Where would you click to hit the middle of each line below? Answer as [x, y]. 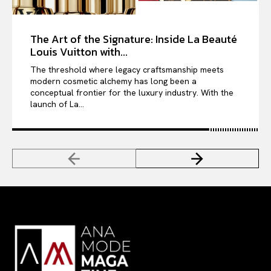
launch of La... [57, 104]
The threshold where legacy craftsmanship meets [127, 69]
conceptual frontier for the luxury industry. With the [132, 92]
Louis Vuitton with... [79, 51]
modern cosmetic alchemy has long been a [113, 81]
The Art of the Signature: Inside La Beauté [134, 39]
